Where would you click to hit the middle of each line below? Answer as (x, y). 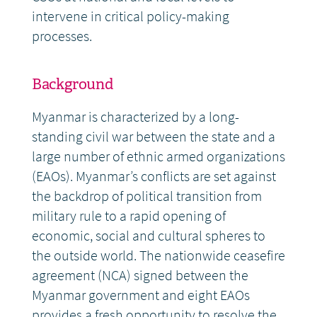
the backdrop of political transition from (146, 197)
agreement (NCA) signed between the (140, 276)
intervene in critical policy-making (130, 17)
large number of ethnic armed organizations (158, 157)
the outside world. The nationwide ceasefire (158, 256)
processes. (62, 37)
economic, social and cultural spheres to (148, 236)
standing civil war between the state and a (153, 137)
